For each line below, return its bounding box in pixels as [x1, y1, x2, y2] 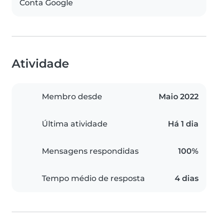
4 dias [175, 174, 199, 183]
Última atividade [42, 119, 108, 128]
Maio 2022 [159, 92, 199, 101]
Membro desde [42, 92, 102, 101]
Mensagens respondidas [42, 146, 139, 156]
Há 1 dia [168, 119, 199, 128]
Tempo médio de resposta [42, 174, 145, 183]
